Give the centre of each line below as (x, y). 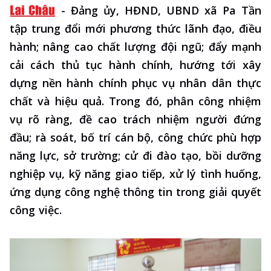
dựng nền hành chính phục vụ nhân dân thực (135, 83)
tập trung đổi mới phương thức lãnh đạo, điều (135, 29)
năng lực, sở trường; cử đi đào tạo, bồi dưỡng (135, 156)
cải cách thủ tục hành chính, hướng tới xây (135, 65)
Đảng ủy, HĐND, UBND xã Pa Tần (166, 11)
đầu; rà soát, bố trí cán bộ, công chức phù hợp (135, 138)
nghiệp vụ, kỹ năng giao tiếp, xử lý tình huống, (135, 174)
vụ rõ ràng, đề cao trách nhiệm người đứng (135, 119)
